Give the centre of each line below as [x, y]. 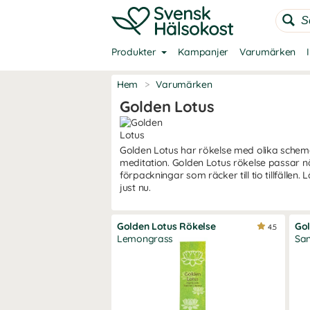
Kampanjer [203, 52]
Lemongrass [145, 239]
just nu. [135, 188]
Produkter [134, 52]
